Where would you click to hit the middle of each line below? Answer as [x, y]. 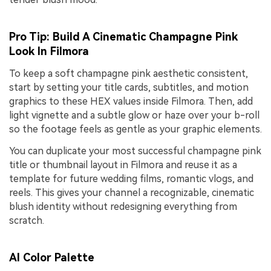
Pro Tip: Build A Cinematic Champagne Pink [123, 37]
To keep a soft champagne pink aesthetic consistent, [129, 74]
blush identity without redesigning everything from [123, 206]
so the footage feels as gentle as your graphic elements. [135, 129]
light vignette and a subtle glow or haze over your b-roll [134, 116]
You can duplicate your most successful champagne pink [135, 151]
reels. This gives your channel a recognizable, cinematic [132, 192]
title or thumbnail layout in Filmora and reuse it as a [123, 165]
